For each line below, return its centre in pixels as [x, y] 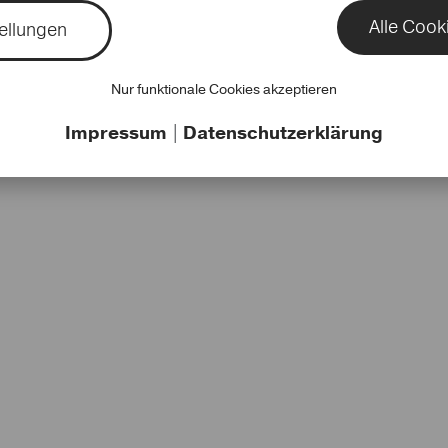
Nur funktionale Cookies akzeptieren [224, 89]
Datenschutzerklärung [283, 133]
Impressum [118, 133]
